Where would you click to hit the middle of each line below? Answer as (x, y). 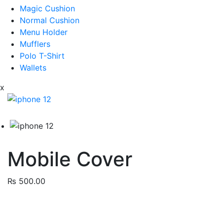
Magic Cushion (47, 8)
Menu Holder (44, 32)
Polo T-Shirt (42, 55)
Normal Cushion (50, 20)
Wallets (33, 67)
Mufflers (35, 44)
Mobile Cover (70, 159)
